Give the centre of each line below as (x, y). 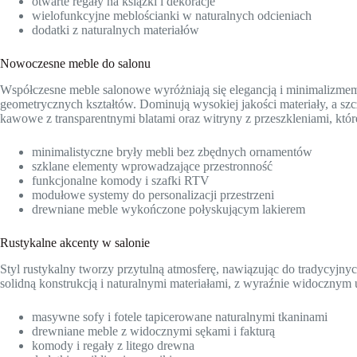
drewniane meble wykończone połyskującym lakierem (169, 209)
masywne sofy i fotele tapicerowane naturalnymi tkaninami (180, 316)
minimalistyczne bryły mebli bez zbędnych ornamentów (172, 151)
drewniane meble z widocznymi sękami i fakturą (153, 331)
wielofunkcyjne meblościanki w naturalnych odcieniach (172, 16)
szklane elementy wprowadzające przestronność (152, 166)
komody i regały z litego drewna (113, 345)
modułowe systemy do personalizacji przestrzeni (153, 194)
